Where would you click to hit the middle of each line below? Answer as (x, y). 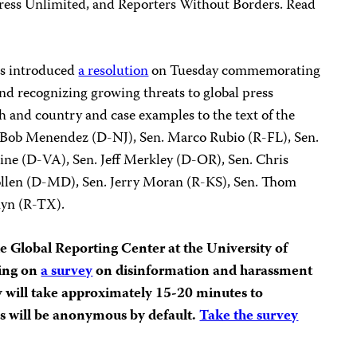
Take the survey (249, 316)
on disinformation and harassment (203, 272)
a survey (67, 272)
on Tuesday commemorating (235, 72)
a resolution (114, 72)
